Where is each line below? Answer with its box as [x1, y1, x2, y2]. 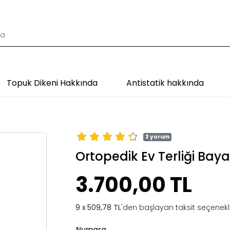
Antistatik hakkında [126, 76, 204, 89]
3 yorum [145, 133, 170, 141]
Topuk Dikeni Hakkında [6, 76, 98, 89]
